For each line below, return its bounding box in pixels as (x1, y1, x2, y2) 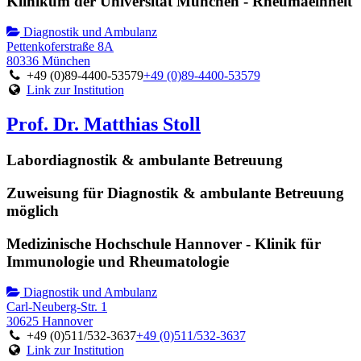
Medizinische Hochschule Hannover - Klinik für (6, 234, 321, 252)
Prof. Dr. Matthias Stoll (6, 114, 201, 135)
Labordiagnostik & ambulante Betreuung (6, 151, 283, 169)
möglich (6, 201, 59, 219)
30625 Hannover (6, 314, 93, 329)
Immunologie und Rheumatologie (6, 252, 229, 270)
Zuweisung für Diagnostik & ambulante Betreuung (6, 184, 344, 201)
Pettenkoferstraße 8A (6, 39, 114, 54)
